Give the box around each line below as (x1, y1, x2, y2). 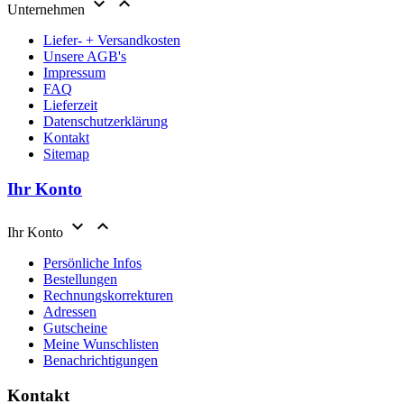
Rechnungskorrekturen (43, 288, 173, 304)
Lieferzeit (43, 96, 97, 113)
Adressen (43, 304, 96, 320)
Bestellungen (43, 271, 117, 288)
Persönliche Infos (43, 255, 142, 271)
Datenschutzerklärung (43, 113, 168, 129)
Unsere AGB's (43, 48, 126, 64)
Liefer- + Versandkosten (43, 32, 180, 48)
